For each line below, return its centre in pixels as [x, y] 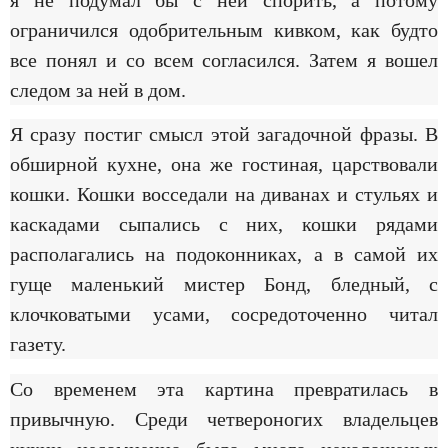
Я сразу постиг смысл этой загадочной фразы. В [224, 134]
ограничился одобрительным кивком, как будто [224, 30]
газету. [38, 344]
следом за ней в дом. [98, 90]
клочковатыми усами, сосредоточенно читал [224, 314]
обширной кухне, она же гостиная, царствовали [224, 164]
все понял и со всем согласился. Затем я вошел [224, 60]
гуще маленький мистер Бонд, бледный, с [224, 284]
